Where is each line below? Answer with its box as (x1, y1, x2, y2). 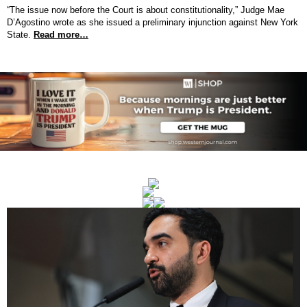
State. (7, 29, 31, 40)
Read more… (34, 29, 88, 40)
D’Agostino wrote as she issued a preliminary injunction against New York (7, 17, 298, 27)
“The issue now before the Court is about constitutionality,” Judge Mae (7, 5, 284, 15)
